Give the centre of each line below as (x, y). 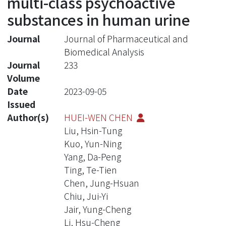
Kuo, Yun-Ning (93, 143)
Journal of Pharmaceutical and (126, 38)
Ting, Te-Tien (90, 169)
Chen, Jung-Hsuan (101, 183)
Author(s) (28, 117)
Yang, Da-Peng (92, 156)
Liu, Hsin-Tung (93, 130)
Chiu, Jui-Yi (86, 196)
